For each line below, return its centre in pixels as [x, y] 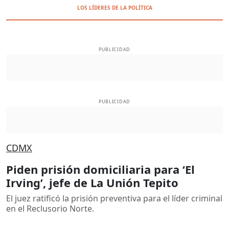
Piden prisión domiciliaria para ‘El [100, 169]
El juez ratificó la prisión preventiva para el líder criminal [114, 198]
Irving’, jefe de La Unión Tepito [92, 182]
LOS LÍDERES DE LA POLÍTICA [114, 8]
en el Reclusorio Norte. [50, 208]
